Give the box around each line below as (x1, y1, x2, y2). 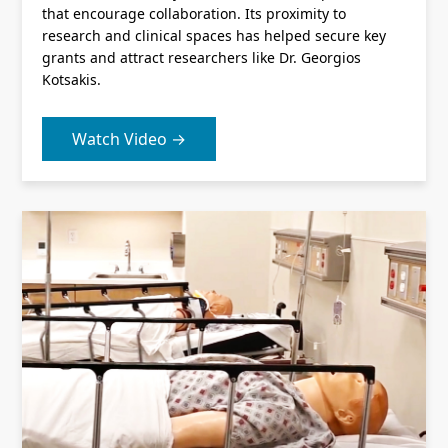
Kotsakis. (42, 70, 101, 90)
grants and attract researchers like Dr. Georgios (42, 48, 361, 68)
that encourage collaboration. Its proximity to (42, 4, 346, 24)
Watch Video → (72, 127, 186, 150)
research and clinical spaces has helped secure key (42, 26, 386, 46)
